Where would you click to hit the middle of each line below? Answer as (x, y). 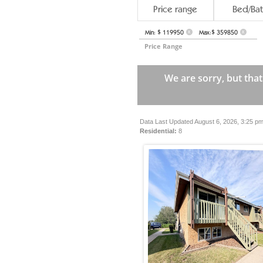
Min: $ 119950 (164, 33)
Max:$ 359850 (218, 33)
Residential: (159, 131)
